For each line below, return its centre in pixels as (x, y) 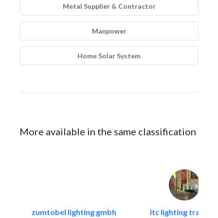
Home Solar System (109, 56)
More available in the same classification (108, 131)
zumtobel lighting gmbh (74, 212)
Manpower (109, 31)
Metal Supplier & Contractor (109, 6)
